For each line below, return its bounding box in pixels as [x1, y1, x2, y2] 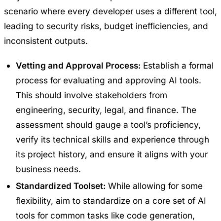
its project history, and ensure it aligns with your [16, 148, 208, 159]
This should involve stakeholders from [16, 89, 167, 100]
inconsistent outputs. [4, 35, 88, 46]
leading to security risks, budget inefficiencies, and [4, 20, 208, 31]
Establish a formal [141, 60, 214, 71]
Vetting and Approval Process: [16, 60, 141, 71]
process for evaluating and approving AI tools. [16, 74, 201, 85]
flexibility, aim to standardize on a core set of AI [16, 195, 206, 206]
